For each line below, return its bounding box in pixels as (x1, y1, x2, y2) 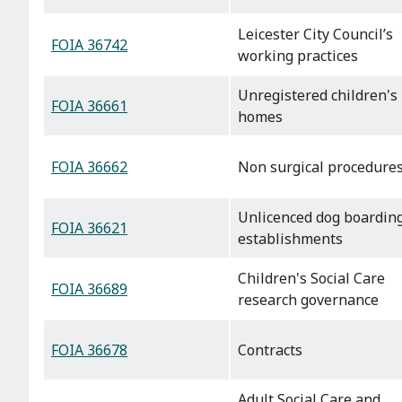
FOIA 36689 (51, 279, 127, 300)
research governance (238, 290, 379, 310)
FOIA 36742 (51, 35, 127, 56)
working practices (238, 46, 358, 66)
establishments (238, 229, 343, 249)
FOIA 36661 (51, 96, 127, 117)
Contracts (238, 340, 302, 361)
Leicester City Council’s (238, 24, 393, 45)
